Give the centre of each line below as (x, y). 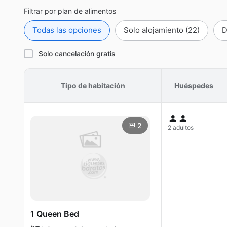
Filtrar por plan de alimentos (70, 11)
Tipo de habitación (93, 85)
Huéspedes (194, 85)
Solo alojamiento (155, 30)
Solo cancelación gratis (77, 53)
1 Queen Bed (55, 214)
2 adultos (181, 127)
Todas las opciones (67, 30)
